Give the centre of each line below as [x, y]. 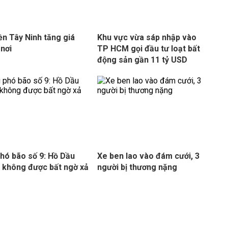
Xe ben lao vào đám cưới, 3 [148, 156]
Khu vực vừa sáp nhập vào [147, 37]
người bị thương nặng [137, 167]
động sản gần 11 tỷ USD [142, 60]
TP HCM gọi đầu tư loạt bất [148, 49]
